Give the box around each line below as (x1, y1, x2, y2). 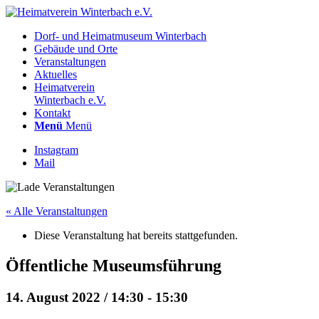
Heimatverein (34, 81, 95, 93)
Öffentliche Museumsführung (6, 256, 221, 275)
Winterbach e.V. (34, 94, 106, 106)
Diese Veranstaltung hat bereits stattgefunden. (34, 229, 238, 241)
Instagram (34, 144, 78, 156)
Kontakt (34, 107, 70, 119)
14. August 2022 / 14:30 (6, 289, 144, 305)
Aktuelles (34, 68, 77, 80)
